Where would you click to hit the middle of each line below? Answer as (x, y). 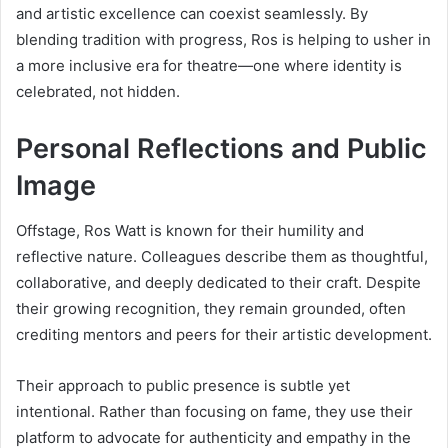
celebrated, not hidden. (98, 92)
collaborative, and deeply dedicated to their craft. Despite (218, 282)
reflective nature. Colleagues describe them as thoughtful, (222, 256)
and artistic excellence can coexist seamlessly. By (192, 14)
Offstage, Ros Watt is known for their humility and (190, 230)
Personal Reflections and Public (221, 149)
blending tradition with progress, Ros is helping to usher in (223, 40)
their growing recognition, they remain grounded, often (211, 308)
